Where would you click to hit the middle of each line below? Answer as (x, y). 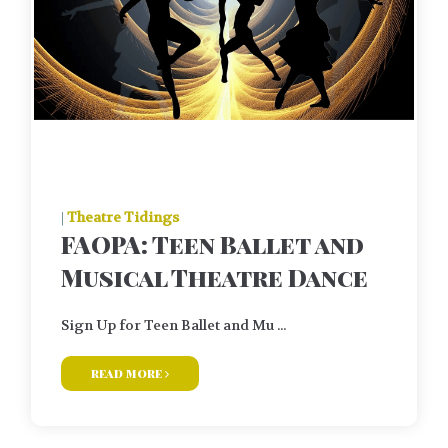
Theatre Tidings (123, 216)
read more (128, 372)
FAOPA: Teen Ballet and (212, 243)
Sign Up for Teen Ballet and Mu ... (173, 324)
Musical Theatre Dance (214, 276)
